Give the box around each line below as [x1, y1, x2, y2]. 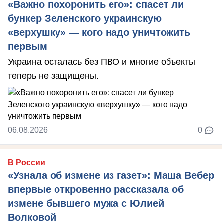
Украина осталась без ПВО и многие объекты [8, 56, 195, 67]
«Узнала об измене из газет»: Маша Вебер [8, 169, 214, 181]
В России [8, 158, 45, 166]
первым [8, 40, 47, 52]
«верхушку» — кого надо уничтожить [8, 26, 190, 38]
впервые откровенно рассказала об [8, 183, 184, 195]
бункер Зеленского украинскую [8, 12, 162, 24]
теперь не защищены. [8, 70, 99, 81]
